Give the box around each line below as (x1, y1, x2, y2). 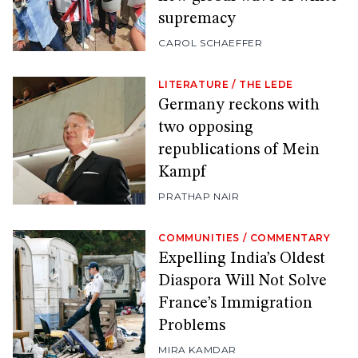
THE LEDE (239, 78, 293, 91)
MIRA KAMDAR (158, 344, 237, 356)
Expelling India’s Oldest (158, 251, 326, 268)
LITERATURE (158, 78, 229, 91)
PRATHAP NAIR (158, 190, 240, 203)
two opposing (158, 120, 254, 137)
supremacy (158, 11, 237, 28)
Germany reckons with (158, 97, 320, 114)
